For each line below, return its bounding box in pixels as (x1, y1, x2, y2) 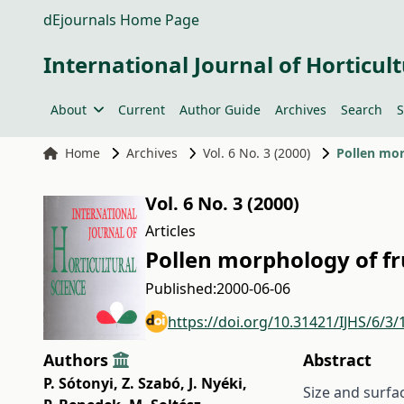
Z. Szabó (122, 373, 180, 393)
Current (117, 101, 165, 118)
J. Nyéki (188, 373, 243, 393)
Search (340, 101, 382, 118)
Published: (145, 279, 216, 298)
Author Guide (179, 101, 261, 118)
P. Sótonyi (43, 373, 114, 393)
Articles (145, 221, 196, 241)
